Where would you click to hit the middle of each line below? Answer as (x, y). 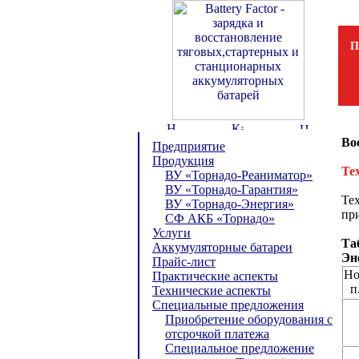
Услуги (171, 233)
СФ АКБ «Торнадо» (220, 218)
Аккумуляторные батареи (222, 247)
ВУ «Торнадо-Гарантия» (232, 190)
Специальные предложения (228, 305)
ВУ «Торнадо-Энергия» (230, 204)
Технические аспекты (212, 290)
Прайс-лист (184, 262)
